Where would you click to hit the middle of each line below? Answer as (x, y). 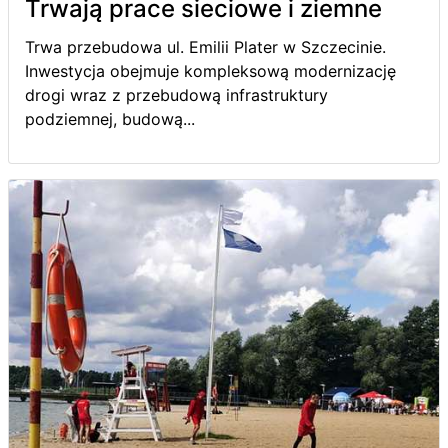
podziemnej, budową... (110, 118)
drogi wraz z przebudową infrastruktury (176, 94)
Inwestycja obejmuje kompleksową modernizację (210, 70)
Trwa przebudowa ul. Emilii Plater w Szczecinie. (205, 46)
